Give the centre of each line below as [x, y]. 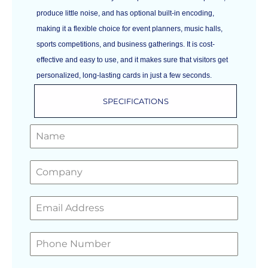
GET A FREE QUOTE [134, 130]
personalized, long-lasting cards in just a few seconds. [124, 76]
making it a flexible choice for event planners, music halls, [130, 29]
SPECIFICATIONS [135, 101]
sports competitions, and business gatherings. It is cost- [126, 45]
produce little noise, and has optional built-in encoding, [126, 13]
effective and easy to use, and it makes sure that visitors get [133, 60]
